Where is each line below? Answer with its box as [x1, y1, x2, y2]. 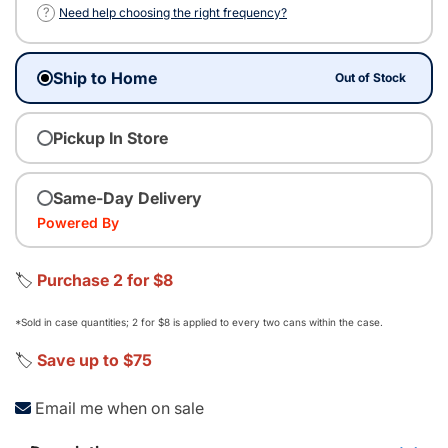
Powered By [37, 213, 119, 231]
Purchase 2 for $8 [37, 269, 173, 290]
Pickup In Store [53, 127, 168, 148]
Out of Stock [335, 69, 407, 85]
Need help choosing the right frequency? [59, 4, 287, 20]
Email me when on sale [35, 397, 204, 418]
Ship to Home [53, 67, 157, 88]
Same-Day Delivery [53, 187, 202, 208]
